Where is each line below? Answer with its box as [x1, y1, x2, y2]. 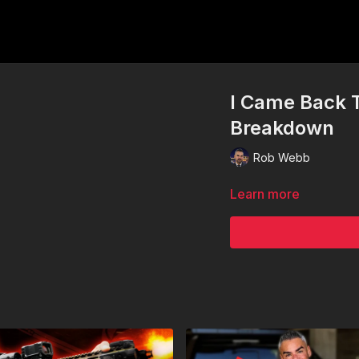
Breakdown [230, 116, 335, 139]
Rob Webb [253, 150, 311, 164]
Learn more [230, 186, 301, 202]
